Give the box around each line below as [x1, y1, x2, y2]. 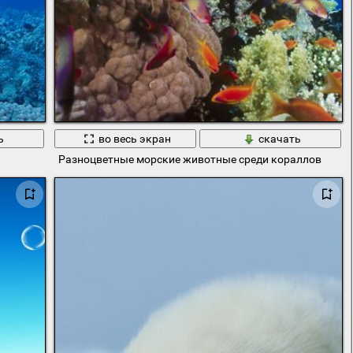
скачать [258, 132, 301, 145]
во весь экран [98, 132, 171, 145]
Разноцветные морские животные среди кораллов [58, 153, 321, 166]
